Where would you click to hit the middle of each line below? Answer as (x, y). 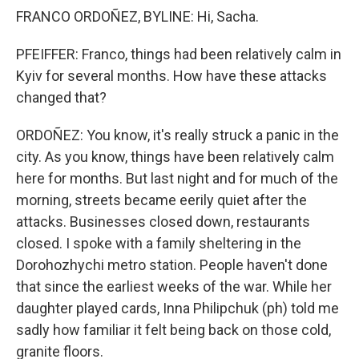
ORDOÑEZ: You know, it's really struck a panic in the (177, 135)
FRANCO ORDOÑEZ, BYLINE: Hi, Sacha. (137, 17)
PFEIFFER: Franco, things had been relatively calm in (179, 54)
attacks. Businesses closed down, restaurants (163, 222)
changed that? (61, 98)
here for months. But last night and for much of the (177, 179)
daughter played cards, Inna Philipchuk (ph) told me (177, 309)
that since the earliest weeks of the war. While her (174, 287)
